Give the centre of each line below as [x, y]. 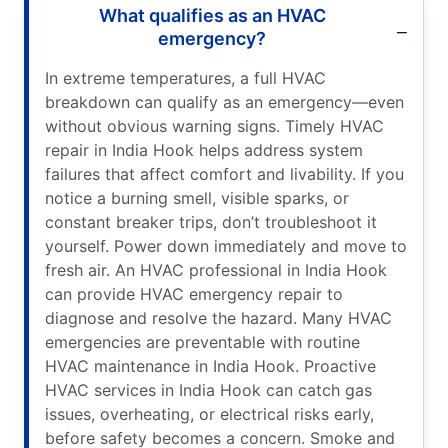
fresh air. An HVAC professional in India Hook [216, 269]
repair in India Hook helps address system [204, 149]
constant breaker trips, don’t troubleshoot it [211, 221]
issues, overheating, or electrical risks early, [209, 413]
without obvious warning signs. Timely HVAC [214, 125]
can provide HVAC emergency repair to [194, 293]
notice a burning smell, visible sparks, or [197, 197]
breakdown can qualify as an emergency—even [224, 101]
